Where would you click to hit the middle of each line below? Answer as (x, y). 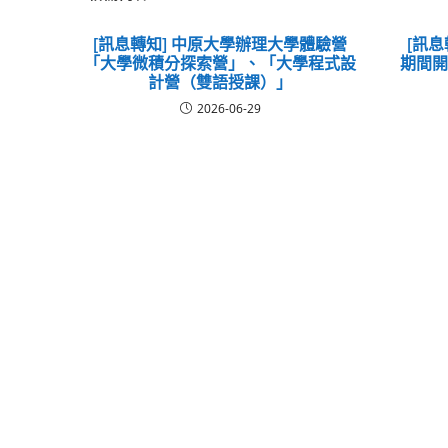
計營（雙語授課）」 (220, 81)
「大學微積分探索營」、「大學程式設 (220, 62)
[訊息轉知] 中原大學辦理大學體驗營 (220, 43)
